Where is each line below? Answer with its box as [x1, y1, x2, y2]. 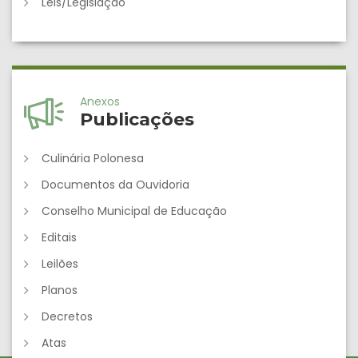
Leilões [42, 256, 78, 272]
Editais [42, 229, 77, 245]
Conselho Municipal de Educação [42, 203, 227, 219]
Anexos [80, 93, 120, 109]
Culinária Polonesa [42, 150, 144, 166]
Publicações [80, 109, 194, 130]
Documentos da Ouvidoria [42, 177, 189, 193]
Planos [42, 282, 78, 298]
